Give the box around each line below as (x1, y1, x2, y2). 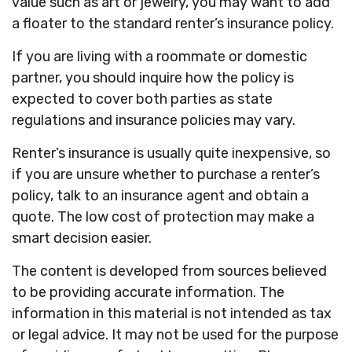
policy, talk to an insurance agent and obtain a (12, 187, 309, 204)
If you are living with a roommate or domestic (12, 48, 307, 65)
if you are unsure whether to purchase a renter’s (12, 166, 320, 183)
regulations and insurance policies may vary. (12, 112, 295, 129)
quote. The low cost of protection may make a (12, 208, 314, 225)
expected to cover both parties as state (12, 90, 273, 108)
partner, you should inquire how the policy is (12, 69, 294, 86)
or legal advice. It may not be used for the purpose (12, 326, 339, 343)
